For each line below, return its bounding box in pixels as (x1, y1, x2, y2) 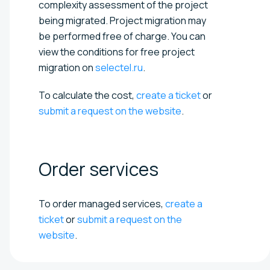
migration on (39, 60, 95, 74)
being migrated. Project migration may (39, 13, 206, 27)
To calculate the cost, (39, 88, 136, 102)
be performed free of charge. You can (39, 29, 206, 43)
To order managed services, (39, 196, 165, 210)
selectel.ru (95, 60, 143, 74)
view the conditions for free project (39, 45, 195, 58)
